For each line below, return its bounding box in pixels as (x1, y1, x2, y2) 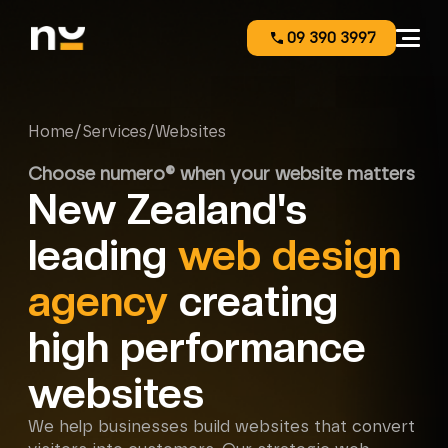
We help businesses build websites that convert (28, 419, 415, 435)
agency (28, 276, 168, 326)
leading (28, 230, 167, 280)
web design (178, 230, 401, 280)
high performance (28, 322, 366, 372)
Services (82, 124, 147, 140)
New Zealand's (28, 184, 307, 234)
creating (179, 276, 338, 326)
